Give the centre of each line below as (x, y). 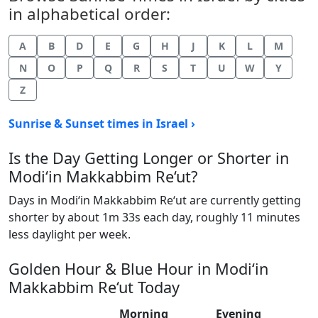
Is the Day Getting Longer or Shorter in (149, 158)
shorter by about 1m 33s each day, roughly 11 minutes (154, 217)
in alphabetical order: (89, 14)
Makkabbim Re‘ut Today (94, 287)
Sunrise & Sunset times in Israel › (102, 124)
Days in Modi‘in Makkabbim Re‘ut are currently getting (155, 200)
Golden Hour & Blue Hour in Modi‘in (138, 269)
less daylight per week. (70, 234)
